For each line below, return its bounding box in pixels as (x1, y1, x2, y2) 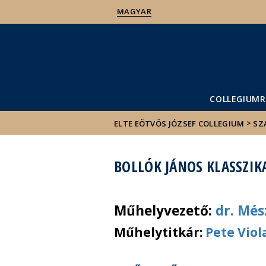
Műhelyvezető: (114, 201, 216, 220)
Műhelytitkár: (114, 224, 205, 240)
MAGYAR (117, 6, 151, 17)
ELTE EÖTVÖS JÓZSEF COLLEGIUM (114, 118, 245, 129)
